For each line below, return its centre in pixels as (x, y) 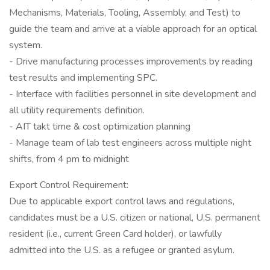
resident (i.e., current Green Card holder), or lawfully (115, 234)
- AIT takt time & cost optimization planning (100, 127)
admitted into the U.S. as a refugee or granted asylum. (122, 250)
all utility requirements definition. (77, 110)
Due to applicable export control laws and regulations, (122, 201)
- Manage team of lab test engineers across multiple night (130, 143)
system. (26, 45)
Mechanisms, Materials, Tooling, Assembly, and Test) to (125, 13)
